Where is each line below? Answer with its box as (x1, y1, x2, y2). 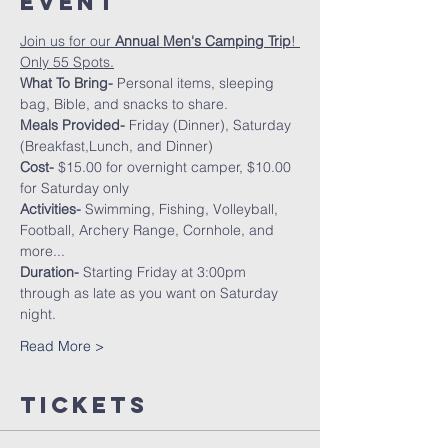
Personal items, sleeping (117, 74, 278, 92)
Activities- (20, 200, 85, 218)
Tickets (20, 391, 148, 419)
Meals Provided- (20, 116, 125, 134)
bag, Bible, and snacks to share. (20, 95, 228, 113)
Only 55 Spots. (20, 53, 114, 71)
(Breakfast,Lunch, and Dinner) (20, 137, 213, 155)
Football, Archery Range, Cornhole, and (20, 221, 278, 239)
